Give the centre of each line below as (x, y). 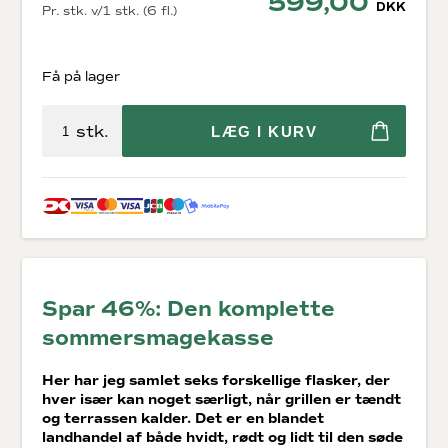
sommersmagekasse (158, 338)
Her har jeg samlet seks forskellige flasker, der (216, 380)
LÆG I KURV (264, 131)
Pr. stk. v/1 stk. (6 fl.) (110, 11)
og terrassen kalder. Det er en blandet (183, 418)
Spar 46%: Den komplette (189, 309)
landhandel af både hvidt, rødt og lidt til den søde (223, 437)
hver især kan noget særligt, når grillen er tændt (222, 399)
